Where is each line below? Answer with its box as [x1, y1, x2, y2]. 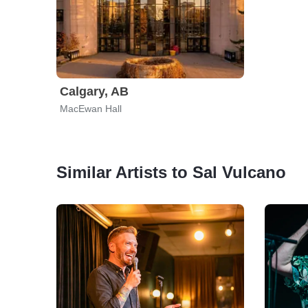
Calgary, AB [60, 85, 129, 98]
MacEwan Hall [60, 103, 122, 114]
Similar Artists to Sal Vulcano [56, 163, 286, 181]
